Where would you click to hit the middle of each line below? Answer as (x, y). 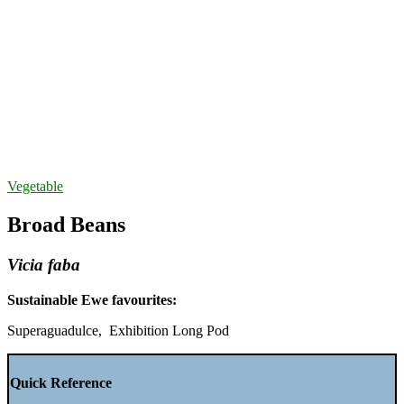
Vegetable (35, 187)
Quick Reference (61, 383)
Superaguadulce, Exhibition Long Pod (118, 330)
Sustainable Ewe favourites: (92, 299)
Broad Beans (66, 225)
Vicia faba (44, 265)
